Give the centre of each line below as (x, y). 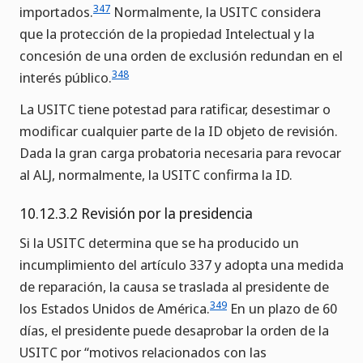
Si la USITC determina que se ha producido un (159, 243)
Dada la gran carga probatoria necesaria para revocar (180, 153)
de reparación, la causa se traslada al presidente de (174, 287)
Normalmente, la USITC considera (216, 12)
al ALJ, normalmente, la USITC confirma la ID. (156, 175)
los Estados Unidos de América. (115, 309)
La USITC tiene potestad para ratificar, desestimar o (175, 109)
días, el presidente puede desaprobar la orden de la (174, 331)
